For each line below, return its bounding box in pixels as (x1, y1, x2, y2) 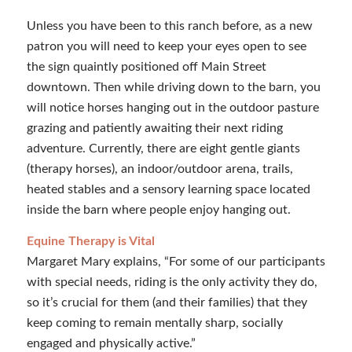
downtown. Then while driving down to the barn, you (26, 81, 321, 93)
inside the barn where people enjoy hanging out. (26, 203, 291, 216)
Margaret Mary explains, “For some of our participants (26, 255, 325, 268)
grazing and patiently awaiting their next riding (26, 122, 283, 134)
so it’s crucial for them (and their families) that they (26, 295, 307, 309)
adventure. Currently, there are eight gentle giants (26, 142, 300, 155)
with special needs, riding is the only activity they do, (26, 275, 317, 288)
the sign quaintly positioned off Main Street (26, 60, 266, 73)
